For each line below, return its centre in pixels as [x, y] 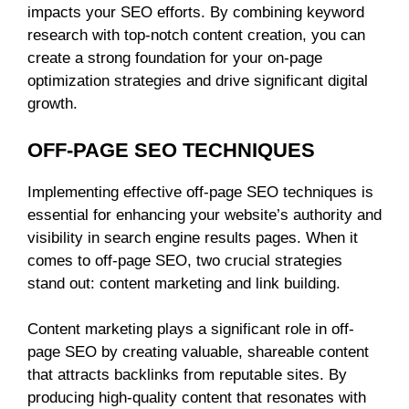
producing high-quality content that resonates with [197, 398]
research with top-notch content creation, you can [196, 36]
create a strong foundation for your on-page [175, 58]
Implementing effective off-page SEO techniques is [200, 192]
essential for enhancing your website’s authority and [204, 215]
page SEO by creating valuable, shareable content [198, 352]
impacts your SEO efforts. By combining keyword [196, 13]
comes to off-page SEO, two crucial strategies [185, 260]
